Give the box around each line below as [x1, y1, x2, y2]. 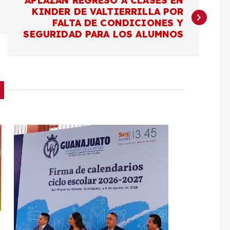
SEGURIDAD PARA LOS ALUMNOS [23, 28, 184, 40]
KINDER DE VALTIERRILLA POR [32, 5, 184, 17]
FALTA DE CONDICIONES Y [52, 16, 184, 29]
